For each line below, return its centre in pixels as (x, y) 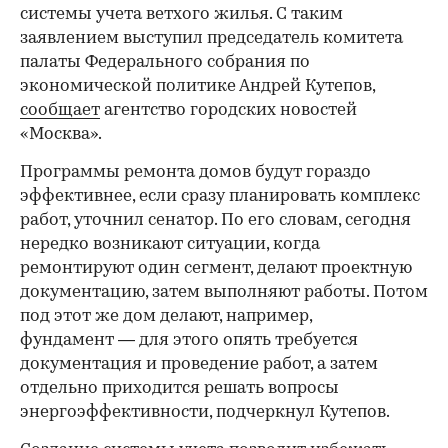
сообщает (60, 110)
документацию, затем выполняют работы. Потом (224, 292)
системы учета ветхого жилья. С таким (181, 14)
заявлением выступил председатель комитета (211, 38)
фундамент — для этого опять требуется (189, 340)
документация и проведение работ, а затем (199, 364)
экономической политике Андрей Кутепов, (197, 86)
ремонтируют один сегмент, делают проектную (216, 268)
